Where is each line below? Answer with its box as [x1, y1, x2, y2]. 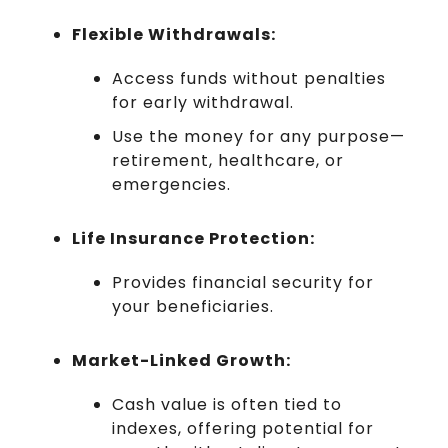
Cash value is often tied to [112, 392, 342, 416]
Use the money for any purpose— [112, 124, 405, 148]
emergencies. [112, 172, 231, 196]
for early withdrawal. [112, 90, 294, 114]
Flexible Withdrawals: [72, 22, 276, 46]
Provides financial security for [112, 270, 374, 294]
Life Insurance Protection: [72, 226, 315, 250]
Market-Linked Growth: [72, 348, 291, 372]
